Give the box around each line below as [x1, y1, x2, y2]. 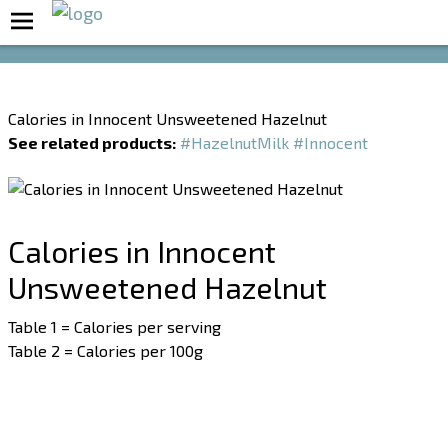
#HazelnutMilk [180, 133, 290, 152]
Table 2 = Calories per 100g [8, 341, 204, 361]
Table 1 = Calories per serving [8, 317, 222, 337]
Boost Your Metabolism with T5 [102, 20, 356, 42]
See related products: [8, 133, 177, 152]
